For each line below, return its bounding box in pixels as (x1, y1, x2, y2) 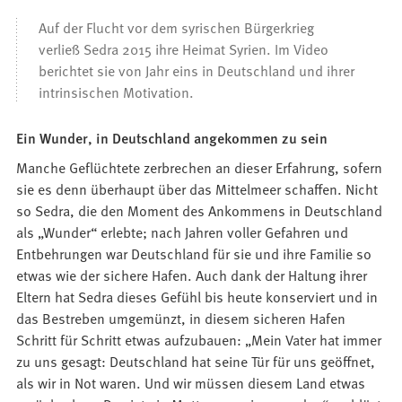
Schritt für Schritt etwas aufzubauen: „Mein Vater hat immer (16, 329, 382, 350)
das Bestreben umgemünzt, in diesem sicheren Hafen (16, 308, 346, 328)
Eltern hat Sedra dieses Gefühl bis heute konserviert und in (16, 286, 379, 307)
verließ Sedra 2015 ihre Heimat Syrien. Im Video (39, 39, 329, 59)
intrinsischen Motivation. (39, 82, 195, 102)
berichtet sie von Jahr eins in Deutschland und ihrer (39, 60, 355, 81)
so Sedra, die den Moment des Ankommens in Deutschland (16, 200, 383, 221)
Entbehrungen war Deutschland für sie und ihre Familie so (16, 243, 372, 264)
